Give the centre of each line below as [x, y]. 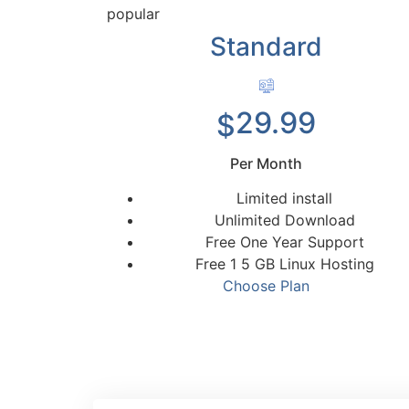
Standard [267, 47]
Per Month [267, 164]
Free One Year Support [284, 242]
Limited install [285, 199]
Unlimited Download [284, 220]
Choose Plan [267, 286]
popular [133, 14]
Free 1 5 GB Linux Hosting [284, 264]
